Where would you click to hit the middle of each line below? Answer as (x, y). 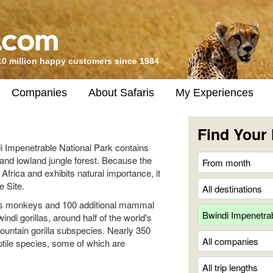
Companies (39, 92)
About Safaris (121, 92)
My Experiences (214, 92)
